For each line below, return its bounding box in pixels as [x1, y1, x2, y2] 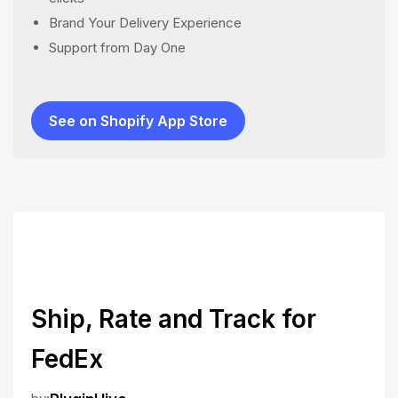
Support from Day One [49, 38, 186, 56]
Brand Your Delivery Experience [49, 13, 242, 31]
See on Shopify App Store [49, 111, 227, 130]
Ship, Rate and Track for [31, 303, 316, 334]
